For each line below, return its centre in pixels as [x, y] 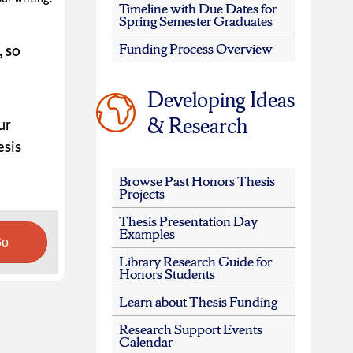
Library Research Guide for [195, 262]
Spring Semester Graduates [195, 21]
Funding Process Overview [195, 49]
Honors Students [167, 274]
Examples [147, 234]
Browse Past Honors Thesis [197, 181]
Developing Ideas [221, 100]
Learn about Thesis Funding [198, 302]
